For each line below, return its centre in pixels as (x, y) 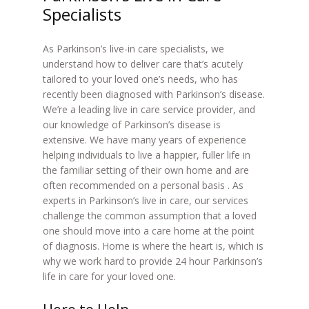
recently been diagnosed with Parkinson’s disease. (153, 94)
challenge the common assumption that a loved (149, 216)
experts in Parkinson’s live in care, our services (145, 200)
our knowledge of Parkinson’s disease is (131, 124)
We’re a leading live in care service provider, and (149, 109)
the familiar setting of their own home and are (146, 170)
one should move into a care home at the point (148, 231)
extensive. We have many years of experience (144, 140)
